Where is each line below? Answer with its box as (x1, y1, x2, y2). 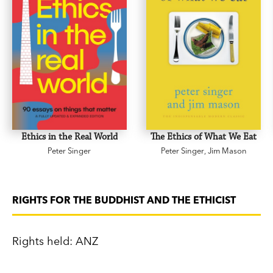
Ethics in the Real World (21, 131, 118, 143)
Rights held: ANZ (12, 234, 98, 249)
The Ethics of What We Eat (151, 131, 257, 143)
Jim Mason (207, 146, 247, 156)
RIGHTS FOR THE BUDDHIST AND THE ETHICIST (12, 194, 236, 207)
